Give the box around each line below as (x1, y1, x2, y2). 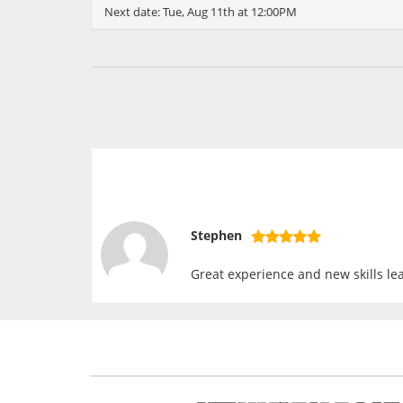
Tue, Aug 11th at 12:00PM (163, 4, 297, 20)
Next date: (104, 4, 163, 20)
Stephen (191, 227, 242, 245)
